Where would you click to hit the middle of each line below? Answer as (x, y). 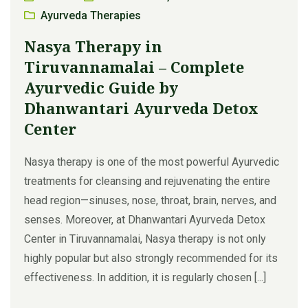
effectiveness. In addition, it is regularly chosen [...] (145, 277)
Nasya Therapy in (93, 46)
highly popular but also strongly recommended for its (151, 258)
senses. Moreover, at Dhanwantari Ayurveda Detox (145, 219)
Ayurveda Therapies (91, 15)
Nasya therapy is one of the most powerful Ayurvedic (152, 162)
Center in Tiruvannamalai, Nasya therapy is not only (145, 239)
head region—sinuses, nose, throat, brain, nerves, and (150, 200)
